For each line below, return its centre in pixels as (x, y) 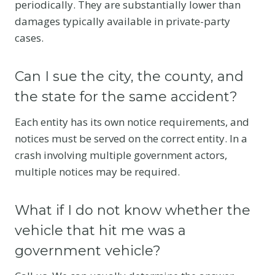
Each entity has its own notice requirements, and (132, 122)
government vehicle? (88, 250)
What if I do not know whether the (133, 210)
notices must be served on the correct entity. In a (131, 138)
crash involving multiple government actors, (121, 155)
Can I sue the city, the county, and (129, 76)
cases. (29, 37)
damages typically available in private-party (122, 21)
